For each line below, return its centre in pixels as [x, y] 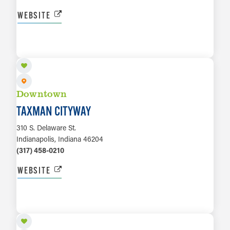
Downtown [42, 94]
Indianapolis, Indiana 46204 [60, 139]
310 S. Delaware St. [46, 128]
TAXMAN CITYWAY [54, 111]
